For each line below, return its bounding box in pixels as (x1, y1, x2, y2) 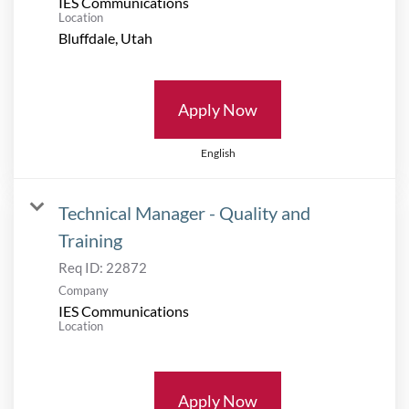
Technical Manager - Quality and (58, 201, 310, 224)
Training (58, 228, 122, 251)
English (200, 145, 236, 160)
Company (58, 282, 109, 298)
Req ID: (58, 258, 106, 276)
